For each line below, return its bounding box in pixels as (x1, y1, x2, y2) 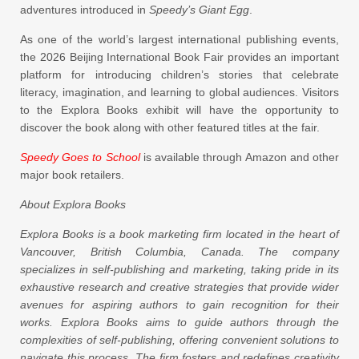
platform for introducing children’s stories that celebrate (20, 68, 339, 81)
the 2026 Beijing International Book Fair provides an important (20, 50, 339, 63)
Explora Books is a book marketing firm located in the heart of (20, 228, 339, 240)
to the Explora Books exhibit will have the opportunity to (20, 103, 339, 116)
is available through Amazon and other (139, 151, 340, 163)
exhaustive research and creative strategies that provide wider (20, 280, 339, 293)
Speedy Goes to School (20, 151, 140, 163)
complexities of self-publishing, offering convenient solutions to (20, 333, 339, 346)
